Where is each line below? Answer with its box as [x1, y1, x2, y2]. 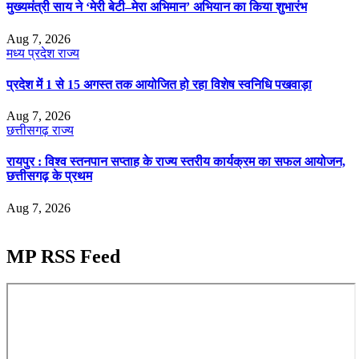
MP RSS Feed [6, 245, 120, 267]
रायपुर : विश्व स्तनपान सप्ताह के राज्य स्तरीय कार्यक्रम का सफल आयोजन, [6, 155, 345, 169]
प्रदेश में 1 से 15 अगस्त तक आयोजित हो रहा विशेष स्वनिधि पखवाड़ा [6, 77, 312, 91]
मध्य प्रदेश [6, 46, 58, 60]
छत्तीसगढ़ [6, 123, 52, 138]
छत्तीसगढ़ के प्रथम [6, 169, 92, 184]
